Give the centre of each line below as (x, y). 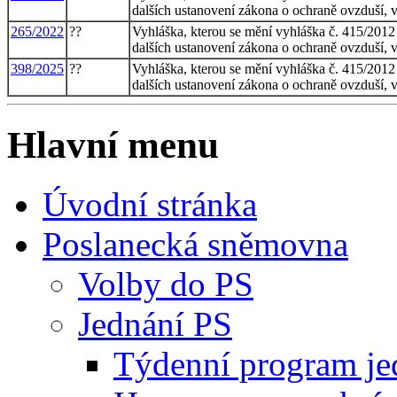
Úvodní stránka (150, 204)
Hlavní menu (113, 144)
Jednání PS (155, 323)
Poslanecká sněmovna (195, 244)
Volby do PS (166, 284)
